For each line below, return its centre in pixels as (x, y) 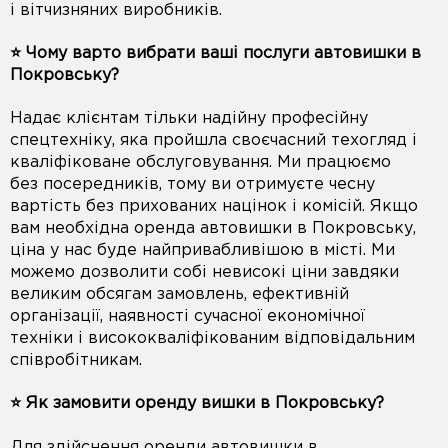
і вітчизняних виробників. (116, 10)
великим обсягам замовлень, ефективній (179, 295)
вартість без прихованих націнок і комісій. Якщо (214, 207)
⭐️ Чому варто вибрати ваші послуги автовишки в (215, 53)
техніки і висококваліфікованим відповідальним (212, 339)
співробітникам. (76, 361)
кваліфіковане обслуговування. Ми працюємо (200, 163)
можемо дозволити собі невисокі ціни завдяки (204, 273)
